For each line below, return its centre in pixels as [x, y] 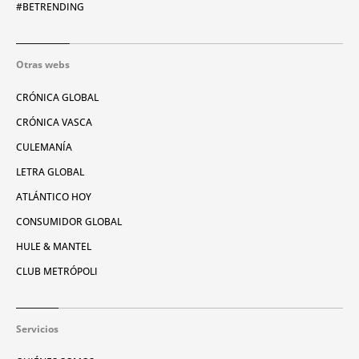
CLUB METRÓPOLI [57, 271]
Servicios [37, 329]
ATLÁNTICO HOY [54, 196]
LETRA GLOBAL [50, 171]
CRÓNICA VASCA [54, 122]
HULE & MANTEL [54, 246]
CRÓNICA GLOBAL [57, 97]
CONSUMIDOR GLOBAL [69, 221]
